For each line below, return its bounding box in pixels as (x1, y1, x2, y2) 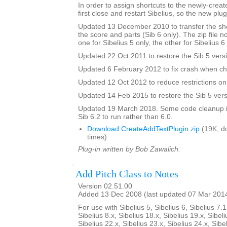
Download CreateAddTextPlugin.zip (87, 125, 200, 133)
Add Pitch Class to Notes (75, 168, 178, 179)
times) (87, 133, 107, 141)
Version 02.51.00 (78, 182, 132, 190)
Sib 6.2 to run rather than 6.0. (78, 113, 173, 121)
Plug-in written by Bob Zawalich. (78, 145, 180, 153)
